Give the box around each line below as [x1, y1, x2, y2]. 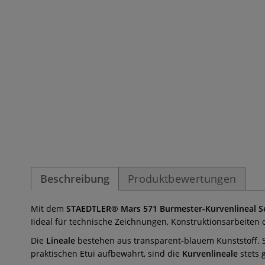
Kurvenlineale [182, 248, 238, 259]
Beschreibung [40, 172, 109, 186]
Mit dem [31, 203, 66, 214]
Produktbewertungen [128, 172, 237, 186]
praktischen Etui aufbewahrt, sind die [31, 248, 182, 259]
